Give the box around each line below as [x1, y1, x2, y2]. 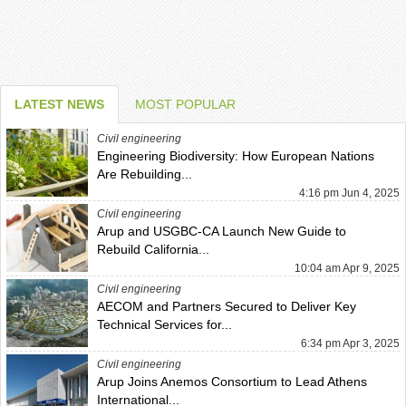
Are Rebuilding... [97, 166, 192, 181]
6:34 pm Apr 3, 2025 [301, 336, 400, 350]
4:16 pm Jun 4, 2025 [299, 186, 400, 199]
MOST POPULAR [135, 96, 236, 111]
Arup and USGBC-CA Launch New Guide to [97, 223, 346, 238]
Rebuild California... [97, 241, 209, 256]
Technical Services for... [97, 316, 232, 332]
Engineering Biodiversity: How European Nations [97, 148, 374, 163]
